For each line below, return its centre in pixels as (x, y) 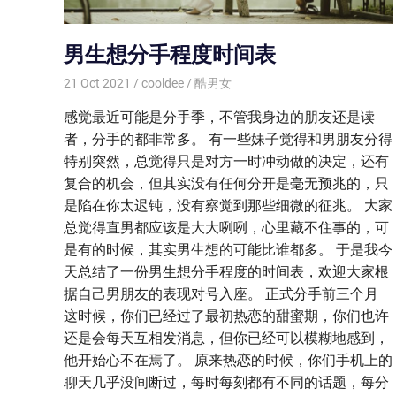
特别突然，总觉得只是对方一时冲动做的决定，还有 (226, 162)
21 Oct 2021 (97, 84)
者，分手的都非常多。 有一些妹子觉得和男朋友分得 (228, 140)
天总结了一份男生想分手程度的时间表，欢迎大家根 (226, 272)
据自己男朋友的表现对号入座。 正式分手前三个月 (221, 294)
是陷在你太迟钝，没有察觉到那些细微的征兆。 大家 (228, 206)
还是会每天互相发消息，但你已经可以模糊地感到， (226, 339)
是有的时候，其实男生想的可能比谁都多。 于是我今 (228, 250)
